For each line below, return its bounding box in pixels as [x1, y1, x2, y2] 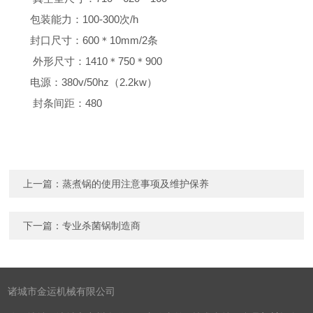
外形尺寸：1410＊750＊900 [30, 55, 163, 67]
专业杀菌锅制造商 [62, 220, 141, 231]
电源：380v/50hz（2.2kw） [30, 76, 158, 88]
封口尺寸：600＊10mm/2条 [30, 34, 159, 46]
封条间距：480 [30, 97, 103, 109]
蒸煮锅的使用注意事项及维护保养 [62, 178, 210, 189]
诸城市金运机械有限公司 [8, 286, 116, 297]
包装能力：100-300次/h [30, 13, 139, 25]
